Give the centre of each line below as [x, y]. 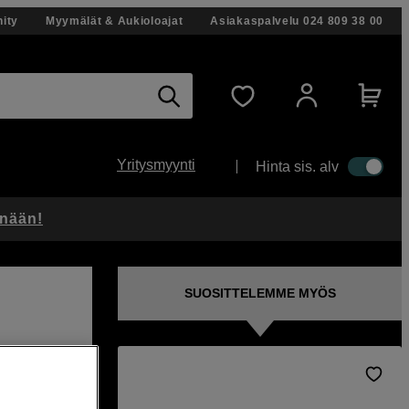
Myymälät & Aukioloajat [114, 21]
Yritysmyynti [156, 165]
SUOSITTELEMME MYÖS [260, 293]
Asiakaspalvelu [255, 21]
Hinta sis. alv [297, 166]
